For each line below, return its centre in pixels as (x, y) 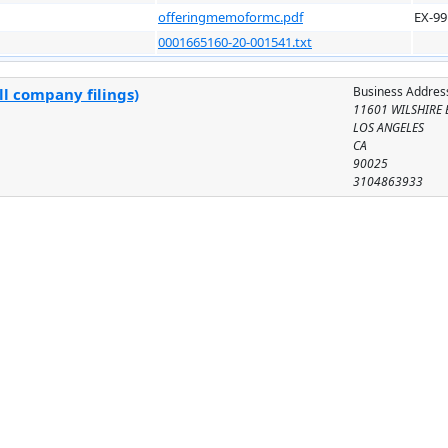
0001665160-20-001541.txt (235, 41)
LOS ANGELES (389, 127)
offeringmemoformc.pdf (230, 16)
